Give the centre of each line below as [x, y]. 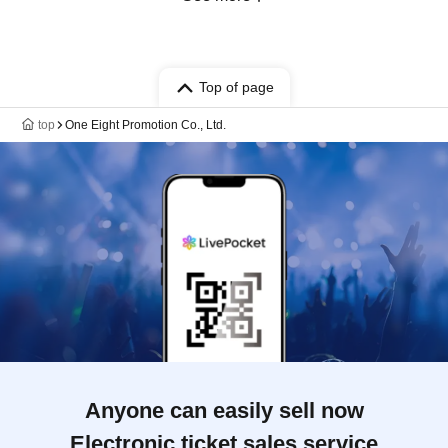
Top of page [236, 87]
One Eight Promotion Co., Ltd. [145, 125]
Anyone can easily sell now [224, 410]
